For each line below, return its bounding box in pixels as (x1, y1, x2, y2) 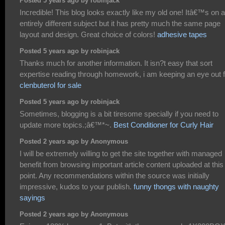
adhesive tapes (157, 30, 207, 39)
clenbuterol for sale (20, 80, 81, 89)
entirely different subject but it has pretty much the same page (20, 19, 220, 28)
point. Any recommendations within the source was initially (20, 171, 209, 180)
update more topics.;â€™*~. (20, 120, 114, 129)
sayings (20, 193, 45, 202)
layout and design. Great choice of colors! (20, 30, 157, 39)
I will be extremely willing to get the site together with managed (20, 149, 222, 158)
